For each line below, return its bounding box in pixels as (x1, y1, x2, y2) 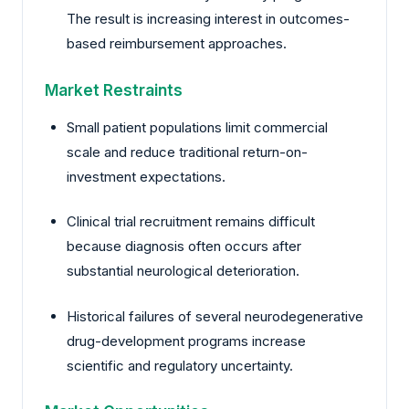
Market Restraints (45, 79, 183, 100)
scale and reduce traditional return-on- (67, 142, 308, 161)
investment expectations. (67, 167, 225, 185)
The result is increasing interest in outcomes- (67, 9, 350, 27)
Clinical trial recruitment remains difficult (67, 213, 315, 231)
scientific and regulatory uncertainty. (67, 356, 293, 374)
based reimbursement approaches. (67, 34, 287, 52)
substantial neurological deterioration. (67, 262, 299, 280)
